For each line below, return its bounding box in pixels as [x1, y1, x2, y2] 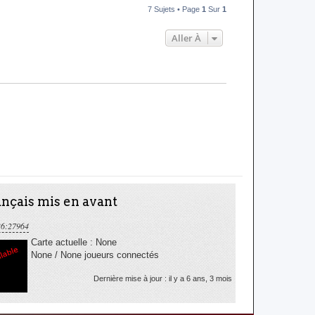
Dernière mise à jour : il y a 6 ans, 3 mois [94, 274, 232, 283]
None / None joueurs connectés [31, 250, 159, 260]
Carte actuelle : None [31, 237, 117, 247]
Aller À [172, 32, 201, 44]
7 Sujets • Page [148, 5, 202, 13]
